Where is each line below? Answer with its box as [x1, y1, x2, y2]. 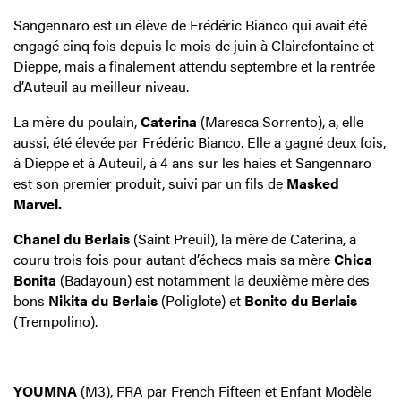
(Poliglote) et [158, 289, 244, 311]
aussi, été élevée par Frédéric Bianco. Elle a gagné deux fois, [13, 131, 386, 152]
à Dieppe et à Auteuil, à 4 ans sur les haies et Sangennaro [13, 151, 371, 173]
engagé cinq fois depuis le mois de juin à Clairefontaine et [13, 34, 374, 55]
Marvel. [13, 192, 62, 214]
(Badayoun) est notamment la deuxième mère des [56, 269, 370, 290]
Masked [286, 172, 339, 193]
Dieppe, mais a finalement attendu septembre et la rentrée [13, 55, 375, 76]
